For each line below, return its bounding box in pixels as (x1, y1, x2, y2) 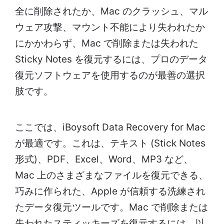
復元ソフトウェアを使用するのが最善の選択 (15, 69, 205, 81)
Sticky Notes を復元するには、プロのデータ (15, 53, 207, 65)
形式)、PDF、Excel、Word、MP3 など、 (15, 153, 193, 165)
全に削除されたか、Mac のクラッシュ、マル (15, 5, 208, 17)
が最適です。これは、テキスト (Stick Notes (15, 137, 205, 149)
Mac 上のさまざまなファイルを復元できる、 (15, 169, 208, 181)
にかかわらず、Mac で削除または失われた (15, 37, 198, 49)
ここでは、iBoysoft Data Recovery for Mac (15, 121, 205, 133)
